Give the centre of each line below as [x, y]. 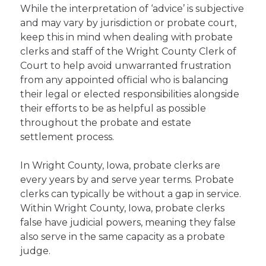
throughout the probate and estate [106, 123]
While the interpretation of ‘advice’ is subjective [132, 9]
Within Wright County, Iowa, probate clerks [123, 208]
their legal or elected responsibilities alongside [130, 94]
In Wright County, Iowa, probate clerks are [121, 165]
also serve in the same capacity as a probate [123, 237]
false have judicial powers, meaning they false [128, 222]
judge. [36, 251]
